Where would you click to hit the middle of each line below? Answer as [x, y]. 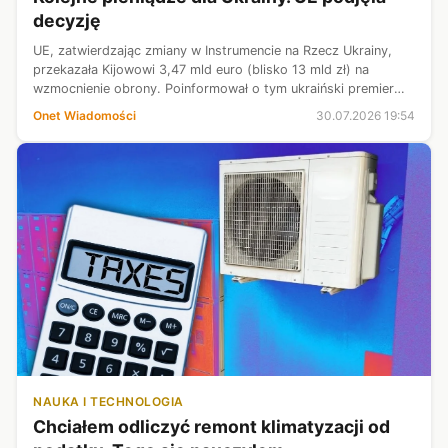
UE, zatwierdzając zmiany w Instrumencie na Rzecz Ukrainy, [212, 50]
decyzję [67, 20]
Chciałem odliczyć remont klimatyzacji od [211, 426]
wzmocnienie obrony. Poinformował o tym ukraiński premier [213, 88]
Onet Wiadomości [84, 115]
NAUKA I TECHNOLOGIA [108, 401]
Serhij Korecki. [76, 107]
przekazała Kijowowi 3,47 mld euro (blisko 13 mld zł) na [201, 69]
